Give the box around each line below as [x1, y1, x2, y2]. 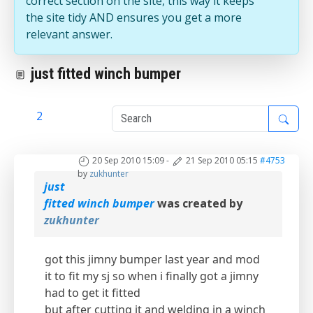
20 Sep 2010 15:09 [92, 154, 164, 167]
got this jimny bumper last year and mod [45, 252, 260, 268]
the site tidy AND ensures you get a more [26, 10, 242, 26]
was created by [154, 196, 242, 212]
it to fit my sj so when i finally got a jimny [45, 268, 259, 284]
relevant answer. [26, 27, 112, 43]
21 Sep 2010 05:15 [186, 154, 258, 167]
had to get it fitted [45, 285, 140, 301]
